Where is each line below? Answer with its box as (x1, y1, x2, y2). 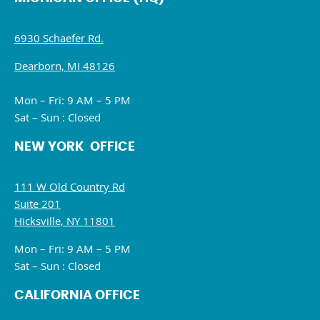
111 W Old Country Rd (14, 179, 125, 194)
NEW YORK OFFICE (14, 141, 135, 154)
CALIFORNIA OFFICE (14, 289, 140, 302)
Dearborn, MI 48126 (14, 59, 115, 73)
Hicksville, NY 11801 (14, 214, 115, 228)
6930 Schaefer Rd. (14, 31, 104, 45)
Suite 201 (14, 196, 61, 211)
